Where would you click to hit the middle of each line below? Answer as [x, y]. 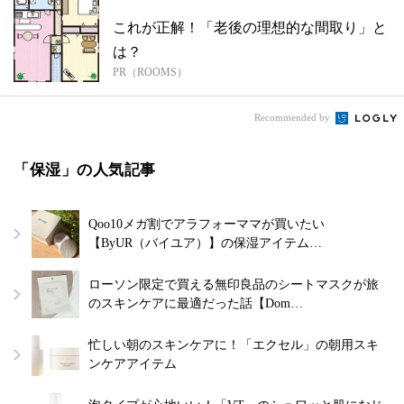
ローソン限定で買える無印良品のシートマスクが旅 [234, 285]
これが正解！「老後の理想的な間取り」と [250, 28]
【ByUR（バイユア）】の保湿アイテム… [205, 243]
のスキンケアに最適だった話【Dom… [196, 304]
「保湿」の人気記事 [85, 170]
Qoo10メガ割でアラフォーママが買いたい [207, 225]
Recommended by [294, 118]
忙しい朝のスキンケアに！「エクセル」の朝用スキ [234, 345]
